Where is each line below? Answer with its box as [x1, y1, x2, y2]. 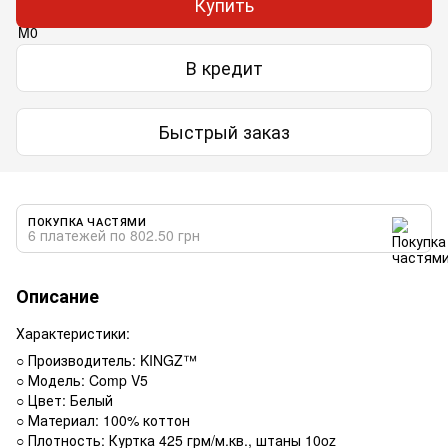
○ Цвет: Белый [16, 389, 113, 410]
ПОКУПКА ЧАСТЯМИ [28, 212, 147, 229]
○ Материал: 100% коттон [16, 409, 190, 430]
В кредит [185, 54, 263, 81]
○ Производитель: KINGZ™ [16, 349, 197, 370]
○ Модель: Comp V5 [16, 369, 148, 390]
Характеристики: [16, 322, 130, 343]
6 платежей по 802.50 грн [28, 224, 200, 245]
